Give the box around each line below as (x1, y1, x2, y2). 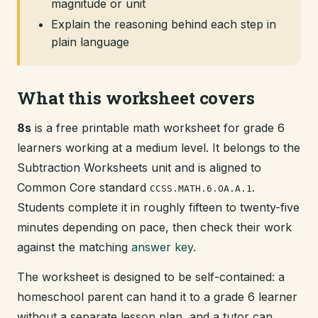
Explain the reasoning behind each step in (51, 17, 276, 31)
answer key (131, 240, 193, 254)
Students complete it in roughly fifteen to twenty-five (17, 200, 300, 214)
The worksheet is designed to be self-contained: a (17, 270, 285, 284)
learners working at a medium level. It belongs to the (17, 141, 300, 155)
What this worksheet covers (17, 87, 255, 109)
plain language (51, 35, 129, 49)
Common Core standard (17, 180, 150, 194)
